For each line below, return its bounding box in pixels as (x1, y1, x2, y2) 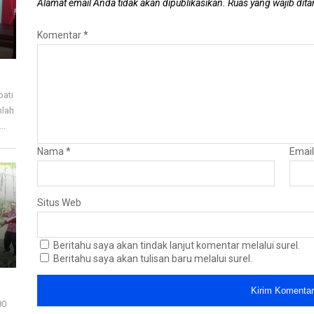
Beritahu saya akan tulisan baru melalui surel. (53, 253, 253, 265)
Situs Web (37, 197, 82, 209)
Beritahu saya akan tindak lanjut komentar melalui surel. (53, 240, 301, 252)
